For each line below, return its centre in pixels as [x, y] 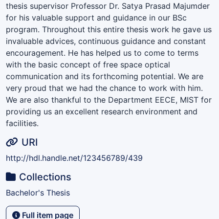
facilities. [22, 123]
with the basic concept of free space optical [88, 64]
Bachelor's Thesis [38, 192]
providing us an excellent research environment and [102, 111]
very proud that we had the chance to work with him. [104, 88]
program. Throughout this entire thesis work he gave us [109, 29]
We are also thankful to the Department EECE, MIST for [109, 99]
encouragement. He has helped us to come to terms [102, 53]
